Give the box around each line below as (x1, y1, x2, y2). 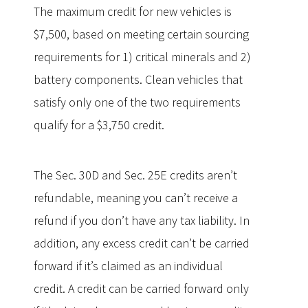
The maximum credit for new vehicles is (34, 3, 232, 19)
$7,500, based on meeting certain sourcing (34, 26, 249, 42)
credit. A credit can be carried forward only (34, 280, 249, 296)
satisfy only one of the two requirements (34, 94, 241, 110)
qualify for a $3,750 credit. (34, 117, 164, 133)
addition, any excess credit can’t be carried (34, 235, 250, 251)
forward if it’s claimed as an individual (34, 258, 223, 274)
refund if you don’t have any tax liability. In (34, 212, 250, 228)
